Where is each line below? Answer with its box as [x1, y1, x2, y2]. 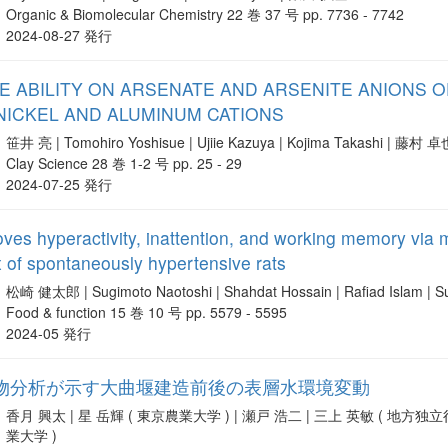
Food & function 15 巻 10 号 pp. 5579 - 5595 [6, 302, 288, 323]
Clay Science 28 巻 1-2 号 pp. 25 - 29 [6, 153, 243, 174]
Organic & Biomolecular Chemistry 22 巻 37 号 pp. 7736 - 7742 [6, 4, 405, 25]
